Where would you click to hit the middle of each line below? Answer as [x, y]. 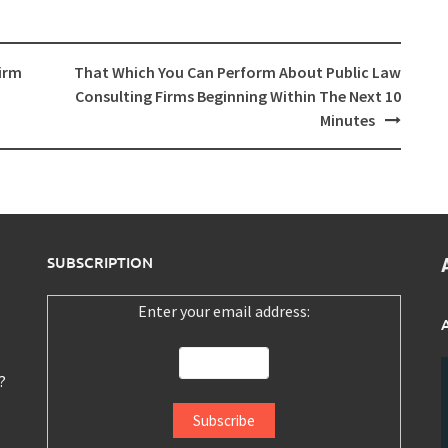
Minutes [347, 120]
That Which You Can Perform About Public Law [237, 72]
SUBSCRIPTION [100, 262]
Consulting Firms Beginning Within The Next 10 [237, 96]
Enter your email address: [223, 311]
